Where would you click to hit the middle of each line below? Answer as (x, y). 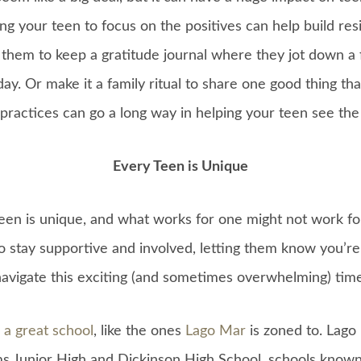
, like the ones (139, 332)
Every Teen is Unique (180, 167)
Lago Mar (216, 332)
